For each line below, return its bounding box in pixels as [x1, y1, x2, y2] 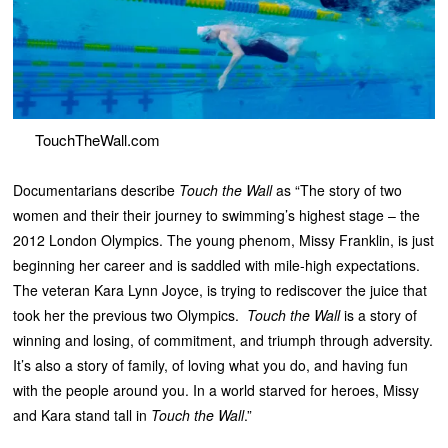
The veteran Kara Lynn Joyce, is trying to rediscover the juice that [13, 280, 428, 301]
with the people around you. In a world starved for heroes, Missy [13, 380, 420, 401]
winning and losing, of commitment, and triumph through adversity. [13, 330, 434, 351]
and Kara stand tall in [13, 405, 152, 426]
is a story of [340, 305, 418, 326]
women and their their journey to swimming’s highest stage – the [13, 205, 421, 226]
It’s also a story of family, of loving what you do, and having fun [13, 355, 409, 376]
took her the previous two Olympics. [13, 305, 248, 326]
